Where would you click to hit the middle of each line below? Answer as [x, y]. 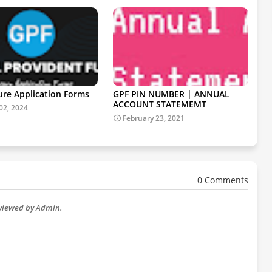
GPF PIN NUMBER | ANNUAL [171, 94]
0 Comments [223, 180]
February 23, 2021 [153, 118]
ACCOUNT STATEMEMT [159, 104]
